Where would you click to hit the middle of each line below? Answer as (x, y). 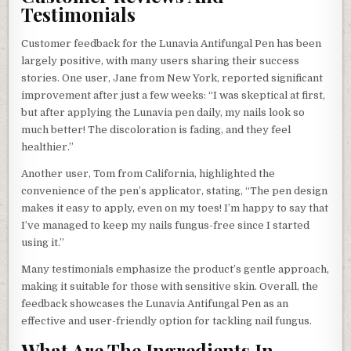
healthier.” (48, 147)
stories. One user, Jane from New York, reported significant (172, 78)
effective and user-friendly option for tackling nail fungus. (167, 320)
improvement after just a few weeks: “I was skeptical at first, (174, 95)
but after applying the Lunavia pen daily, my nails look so (163, 112)
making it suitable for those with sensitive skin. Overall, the (170, 286)
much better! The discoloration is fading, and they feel (156, 129)
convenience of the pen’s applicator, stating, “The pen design (175, 190)
